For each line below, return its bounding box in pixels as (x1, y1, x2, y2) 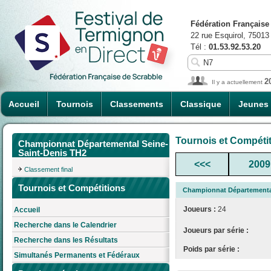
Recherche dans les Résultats (14, 236, 118, 245)
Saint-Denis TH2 (18, 148, 87, 158)
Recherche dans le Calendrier (14, 221, 117, 230)
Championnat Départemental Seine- (18, 139, 168, 149)
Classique (180, 99, 221, 109)
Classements (110, 99, 163, 109)
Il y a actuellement (212, 79, 264, 85)
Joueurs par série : (183, 226, 249, 235)
